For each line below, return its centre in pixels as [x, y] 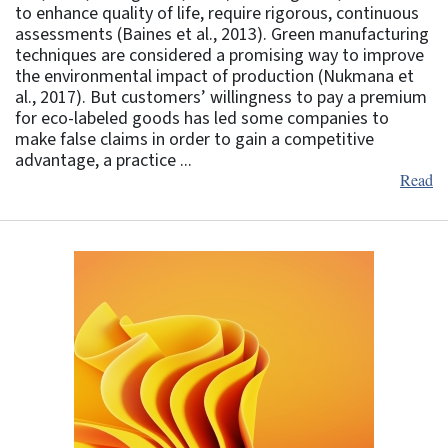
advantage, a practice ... [103, 160]
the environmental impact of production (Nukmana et [214, 76]
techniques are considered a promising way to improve [219, 55]
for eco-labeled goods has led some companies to [202, 118]
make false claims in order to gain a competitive [194, 139]
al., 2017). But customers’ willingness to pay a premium [221, 97]
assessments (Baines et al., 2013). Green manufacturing [222, 34]
